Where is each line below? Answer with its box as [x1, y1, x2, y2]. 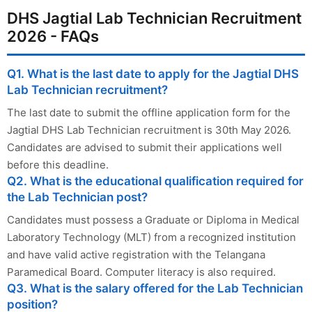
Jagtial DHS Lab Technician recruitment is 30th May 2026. [7, 123, 291, 136]
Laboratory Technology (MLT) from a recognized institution [7, 231, 296, 244]
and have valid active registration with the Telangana [7, 248, 265, 261]
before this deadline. [7, 158, 109, 171]
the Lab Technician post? [7, 190, 148, 204]
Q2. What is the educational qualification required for [7, 174, 304, 188]
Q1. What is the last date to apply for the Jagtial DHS [7, 67, 299, 81]
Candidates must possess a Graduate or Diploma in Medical [7, 213, 299, 226]
